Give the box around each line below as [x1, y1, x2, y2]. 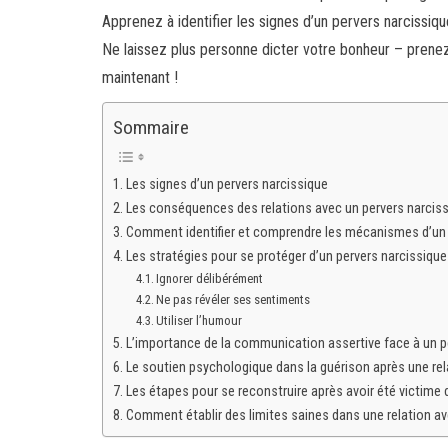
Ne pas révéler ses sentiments [156, 291, 311, 307]
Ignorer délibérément [156, 270, 264, 286]
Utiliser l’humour [156, 312, 243, 328]
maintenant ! [102, 68, 178, 88]
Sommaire [113, 116, 189, 140]
